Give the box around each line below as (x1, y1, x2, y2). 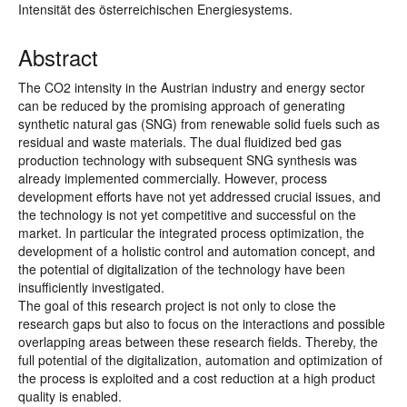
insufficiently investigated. (18, 278, 164, 296)
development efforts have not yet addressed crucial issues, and (18, 187, 381, 205)
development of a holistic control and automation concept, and (18, 242, 375, 260)
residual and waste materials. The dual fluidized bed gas (18, 133, 342, 151)
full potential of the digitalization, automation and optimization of (18, 351, 382, 369)
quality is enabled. (18, 387, 122, 405)
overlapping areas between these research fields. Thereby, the (18, 333, 378, 351)
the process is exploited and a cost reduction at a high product (18, 369, 375, 387)
